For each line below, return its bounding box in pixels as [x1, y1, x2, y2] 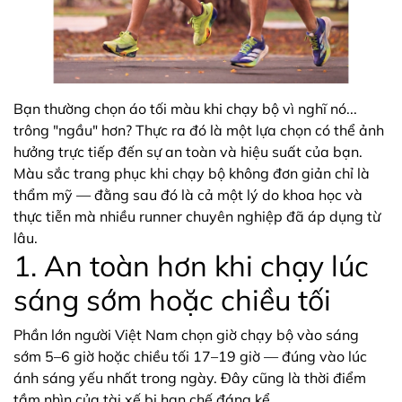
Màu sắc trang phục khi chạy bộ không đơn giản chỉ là [13, 164, 370, 182]
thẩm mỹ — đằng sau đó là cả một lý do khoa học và [13, 186, 363, 204]
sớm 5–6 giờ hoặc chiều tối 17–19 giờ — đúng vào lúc [13, 347, 367, 365]
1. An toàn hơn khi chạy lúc [13, 248, 369, 284]
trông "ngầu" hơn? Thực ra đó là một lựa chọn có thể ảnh [13, 121, 384, 139]
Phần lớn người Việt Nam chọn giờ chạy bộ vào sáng [13, 326, 359, 344]
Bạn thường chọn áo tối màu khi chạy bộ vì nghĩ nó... [13, 100, 357, 118]
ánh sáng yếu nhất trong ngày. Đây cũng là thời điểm [13, 369, 366, 387]
